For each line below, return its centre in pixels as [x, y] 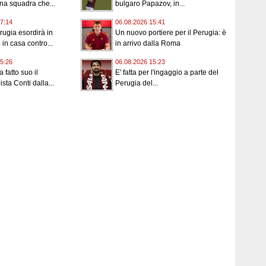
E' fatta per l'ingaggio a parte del [167, 73]
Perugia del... [137, 83]
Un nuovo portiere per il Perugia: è [171, 33]
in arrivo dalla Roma [148, 44]
